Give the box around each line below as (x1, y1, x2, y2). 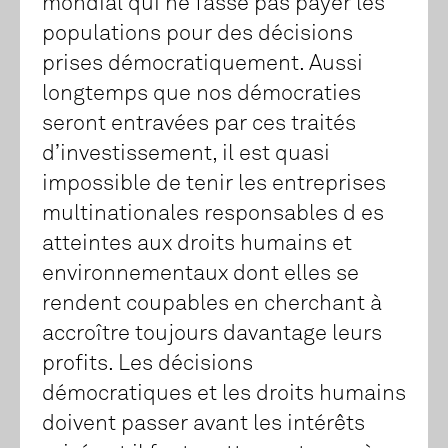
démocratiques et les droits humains (42, 383, 406, 406)
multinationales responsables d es (42, 203, 384, 226)
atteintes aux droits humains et (42, 233, 352, 256)
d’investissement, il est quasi (42, 143, 330, 166)
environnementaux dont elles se (42, 263, 359, 286)
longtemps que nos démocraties (42, 83, 361, 106)
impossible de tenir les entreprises (42, 173, 386, 196)
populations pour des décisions (42, 23, 353, 46)
